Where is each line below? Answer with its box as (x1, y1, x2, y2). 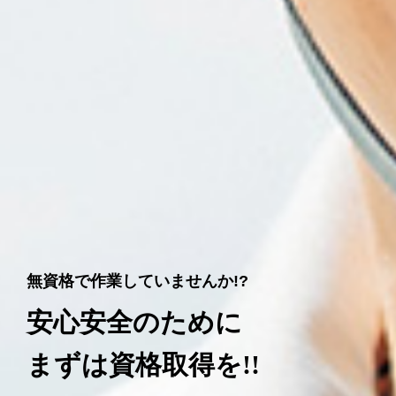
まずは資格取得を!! (27, 349, 260, 379)
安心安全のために (27, 307, 242, 337)
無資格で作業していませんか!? (27, 271, 248, 290)
